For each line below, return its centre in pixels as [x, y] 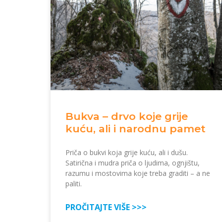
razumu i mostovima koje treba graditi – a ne [138, 173]
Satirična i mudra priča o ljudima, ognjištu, [133, 163]
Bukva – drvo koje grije [127, 116]
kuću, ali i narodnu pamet [136, 128]
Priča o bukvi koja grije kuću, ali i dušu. [127, 152]
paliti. [74, 183]
